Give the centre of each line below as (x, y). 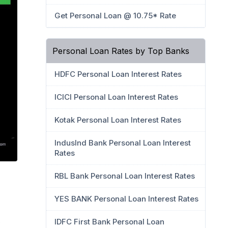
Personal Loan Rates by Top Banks (121, 51)
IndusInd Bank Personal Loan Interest (123, 143)
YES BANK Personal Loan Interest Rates (126, 199)
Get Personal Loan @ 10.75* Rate (115, 16)
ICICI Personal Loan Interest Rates (116, 97)
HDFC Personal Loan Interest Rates (118, 74)
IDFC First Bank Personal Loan (109, 222)
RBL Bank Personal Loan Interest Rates (125, 176)
